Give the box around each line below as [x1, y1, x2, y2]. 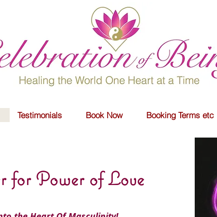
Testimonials [17, 110, 62, 120]
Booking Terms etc [146, 110, 214, 120]
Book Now [86, 110, 123, 120]
